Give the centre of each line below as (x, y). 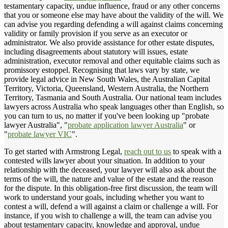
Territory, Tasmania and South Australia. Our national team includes (113, 97)
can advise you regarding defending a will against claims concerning (113, 24)
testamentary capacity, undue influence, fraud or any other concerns (112, 6)
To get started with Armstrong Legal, (64, 151)
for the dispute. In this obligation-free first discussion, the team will (111, 188)
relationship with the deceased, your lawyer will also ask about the (110, 169)
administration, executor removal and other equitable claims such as (112, 61)
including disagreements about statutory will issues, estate (96, 51)
